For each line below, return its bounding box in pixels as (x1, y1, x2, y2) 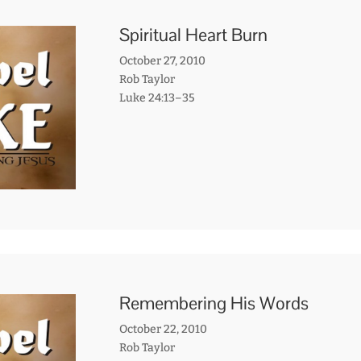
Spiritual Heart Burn (118, 23, 268, 47)
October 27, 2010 (118, 54, 205, 68)
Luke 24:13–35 (118, 91, 195, 106)
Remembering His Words (118, 291, 309, 314)
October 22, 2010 (118, 322, 207, 336)
